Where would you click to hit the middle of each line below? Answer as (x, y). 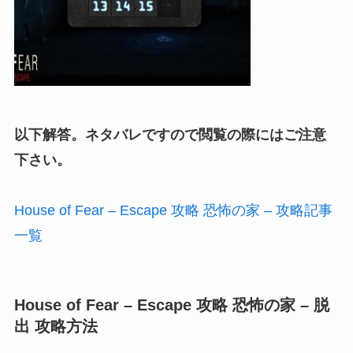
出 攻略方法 (56, 327)
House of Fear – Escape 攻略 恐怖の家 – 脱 (171, 305)
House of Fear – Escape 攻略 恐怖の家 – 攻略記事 (173, 210)
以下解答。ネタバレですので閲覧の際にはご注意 (170, 134)
